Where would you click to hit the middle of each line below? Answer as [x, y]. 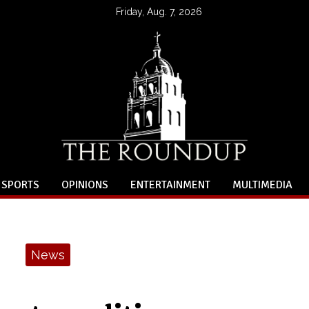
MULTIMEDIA [262, 185]
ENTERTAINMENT [170, 185]
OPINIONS [85, 185]
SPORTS [20, 185]
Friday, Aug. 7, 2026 [159, 11]
